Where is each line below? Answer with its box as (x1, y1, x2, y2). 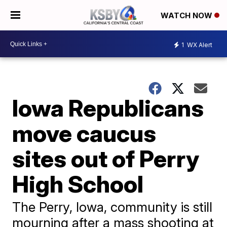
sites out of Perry (12, 144, 200, 173)
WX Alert (185, 41, 212, 49)
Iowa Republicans (12, 94, 204, 122)
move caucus (12, 119, 157, 147)
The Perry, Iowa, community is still (12, 199, 213, 215)
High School (12, 170, 144, 198)
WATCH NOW (161, 11, 214, 21)
